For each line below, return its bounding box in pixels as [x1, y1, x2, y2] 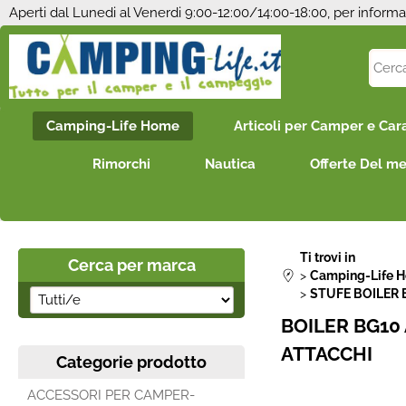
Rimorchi [92, 156, 150, 172]
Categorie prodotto [56, 353, 207, 372]
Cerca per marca [67, 256, 196, 275]
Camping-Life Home [45, 118, 179, 134]
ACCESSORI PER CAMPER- [27, 387, 195, 403]
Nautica [204, 156, 256, 172]
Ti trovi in [300, 250, 355, 265]
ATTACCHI [281, 343, 372, 365]
